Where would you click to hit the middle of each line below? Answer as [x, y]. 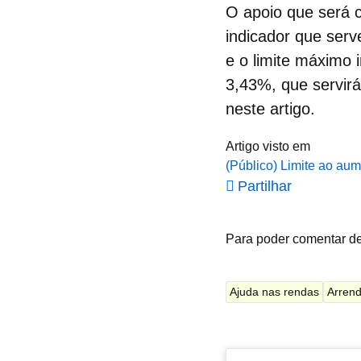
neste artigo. [275, 109]
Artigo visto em [268, 146]
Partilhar [265, 186]
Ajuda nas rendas [274, 292]
